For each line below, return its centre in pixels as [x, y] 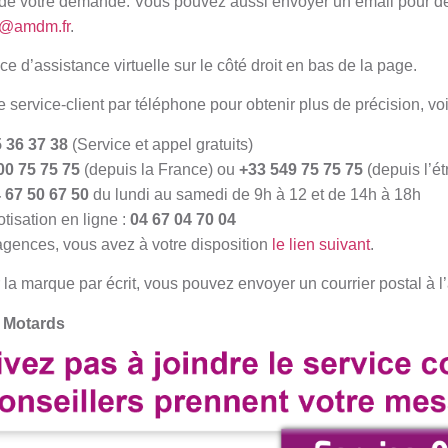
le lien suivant [321, 244]
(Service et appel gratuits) [160, 144]
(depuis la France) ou [159, 169]
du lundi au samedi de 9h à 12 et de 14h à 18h [255, 194]
